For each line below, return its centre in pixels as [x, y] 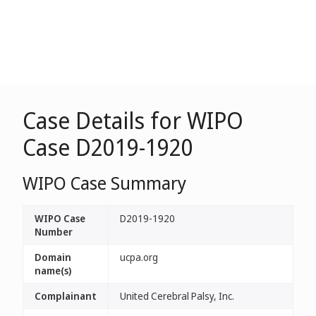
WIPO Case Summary [104, 183]
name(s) [53, 271]
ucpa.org [139, 257]
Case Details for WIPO [133, 120]
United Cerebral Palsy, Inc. [177, 296]
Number [54, 232]
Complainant [66, 296]
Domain [53, 257]
